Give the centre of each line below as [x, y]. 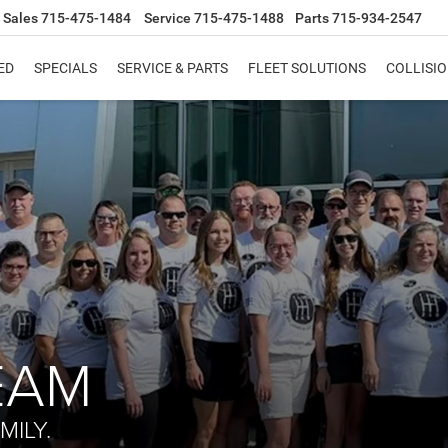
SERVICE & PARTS [172, 68]
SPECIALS [65, 68]
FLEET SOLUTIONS [307, 68]
